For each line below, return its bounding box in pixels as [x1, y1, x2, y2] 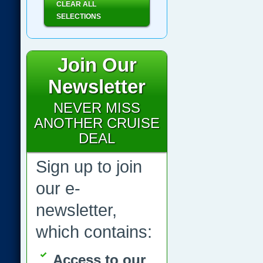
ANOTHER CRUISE [34, 115, 160, 131]
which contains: [36, 222, 152, 241]
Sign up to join [36, 157, 142, 176]
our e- [36, 179, 80, 198]
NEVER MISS [53, 100, 140, 116]
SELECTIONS [56, 12, 101, 21]
